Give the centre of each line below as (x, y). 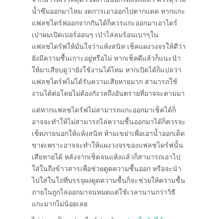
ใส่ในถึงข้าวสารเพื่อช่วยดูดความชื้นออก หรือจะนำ (107, 169)
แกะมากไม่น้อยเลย (60, 204)
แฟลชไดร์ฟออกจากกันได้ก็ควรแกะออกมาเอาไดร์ (105, 23)
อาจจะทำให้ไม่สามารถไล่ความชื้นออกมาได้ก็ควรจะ (109, 122)
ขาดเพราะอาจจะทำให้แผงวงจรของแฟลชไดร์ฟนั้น (108, 146)
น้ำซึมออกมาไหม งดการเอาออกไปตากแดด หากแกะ (109, 12)
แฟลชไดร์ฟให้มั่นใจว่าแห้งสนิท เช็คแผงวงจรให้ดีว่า (109, 47)
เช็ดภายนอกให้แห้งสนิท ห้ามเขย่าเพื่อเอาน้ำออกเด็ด (108, 134)
